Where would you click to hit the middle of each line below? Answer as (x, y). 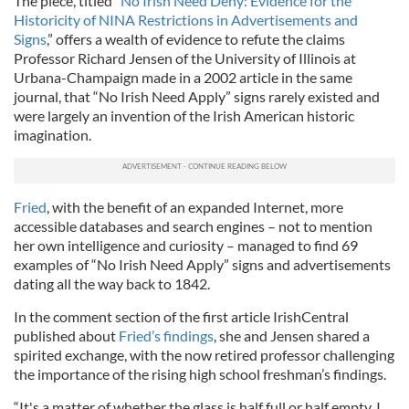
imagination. (52, 135)
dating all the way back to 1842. (112, 283)
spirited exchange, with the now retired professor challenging (204, 355)
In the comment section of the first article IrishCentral (181, 316)
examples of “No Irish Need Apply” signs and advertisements (202, 264)
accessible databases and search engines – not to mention (193, 226)
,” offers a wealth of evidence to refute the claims (196, 39)
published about (66, 336)
